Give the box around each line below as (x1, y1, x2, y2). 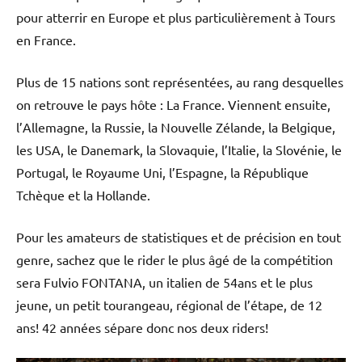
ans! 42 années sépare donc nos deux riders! (16, 318, 268, 335)
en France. (16, 31, 76, 48)
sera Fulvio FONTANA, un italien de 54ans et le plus (16, 273, 313, 290)
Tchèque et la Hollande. (16, 186, 150, 203)
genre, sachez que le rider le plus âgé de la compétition (16, 250, 333, 267)
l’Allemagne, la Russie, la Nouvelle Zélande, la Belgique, (16, 118, 335, 135)
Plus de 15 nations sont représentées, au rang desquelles (16, 73, 343, 90)
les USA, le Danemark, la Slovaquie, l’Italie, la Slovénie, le (16, 141, 342, 158)
